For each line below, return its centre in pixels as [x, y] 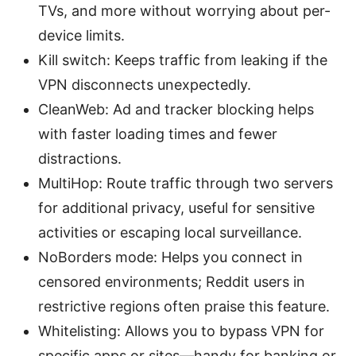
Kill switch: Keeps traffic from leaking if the [183, 60]
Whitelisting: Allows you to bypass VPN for [181, 331]
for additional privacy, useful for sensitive [176, 207]
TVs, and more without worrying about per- [184, 10]
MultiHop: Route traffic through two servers [186, 183]
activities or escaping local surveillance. [170, 232]
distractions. [80, 158]
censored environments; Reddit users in [172, 281]
